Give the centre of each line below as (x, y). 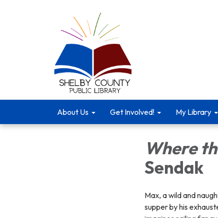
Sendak (174, 167)
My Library (193, 112)
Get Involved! (132, 112)
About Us (73, 112)
